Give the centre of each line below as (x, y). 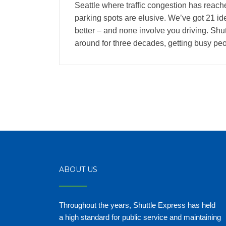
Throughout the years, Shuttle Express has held (137, 205)
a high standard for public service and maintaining (140, 217)
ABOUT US (78, 169)
